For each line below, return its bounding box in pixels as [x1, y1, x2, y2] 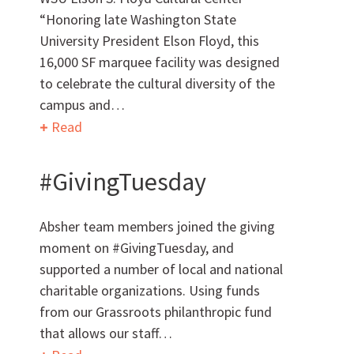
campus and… [40, 95, 125, 114]
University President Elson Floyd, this [40, 31, 259, 50]
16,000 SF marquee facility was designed [40, 52, 280, 71]
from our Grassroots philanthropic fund [40, 302, 272, 321]
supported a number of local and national [40, 259, 283, 278]
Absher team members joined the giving [40, 217, 275, 235]
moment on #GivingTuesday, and [40, 238, 234, 257]
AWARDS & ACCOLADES [49, 130, 165, 145]
